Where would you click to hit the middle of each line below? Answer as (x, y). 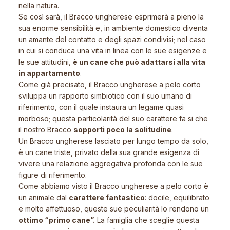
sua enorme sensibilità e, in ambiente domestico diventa (113, 28)
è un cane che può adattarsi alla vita (139, 62)
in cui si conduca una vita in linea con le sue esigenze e (113, 50)
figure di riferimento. (53, 175)
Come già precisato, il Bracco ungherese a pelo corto (110, 84)
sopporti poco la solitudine (122, 129)
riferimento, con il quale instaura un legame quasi (101, 107)
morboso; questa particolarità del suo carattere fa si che (113, 118)
